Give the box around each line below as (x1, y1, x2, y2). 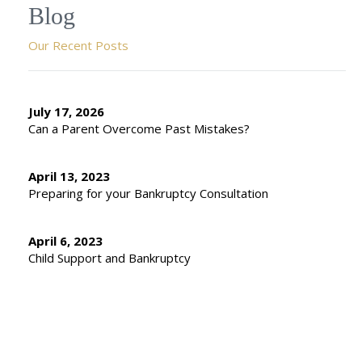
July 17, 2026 (28, 103, 104, 120)
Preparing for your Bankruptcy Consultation (28, 185, 268, 201)
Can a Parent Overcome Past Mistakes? (28, 120, 250, 137)
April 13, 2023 (28, 168, 110, 184)
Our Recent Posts (28, 37, 128, 53)
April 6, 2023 (28, 233, 103, 249)
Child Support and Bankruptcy (28, 250, 191, 266)
